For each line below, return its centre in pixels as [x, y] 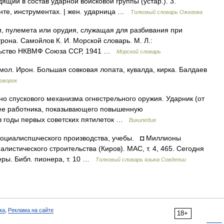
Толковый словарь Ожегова [166, 12]
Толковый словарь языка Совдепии [141, 159]
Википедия [142, 120]
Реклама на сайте [31, 210]
